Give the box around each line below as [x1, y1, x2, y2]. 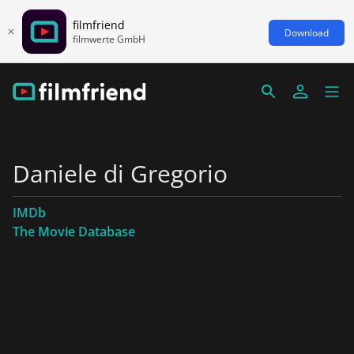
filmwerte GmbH [73, 32, 145, 46]
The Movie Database [13, 223, 135, 240]
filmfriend [73, 17, 125, 32]
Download [284, 25, 329, 40]
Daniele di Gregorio [13, 157, 228, 190]
